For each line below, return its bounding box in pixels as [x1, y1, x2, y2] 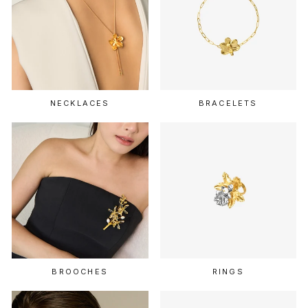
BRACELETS [198, 98, 258, 108]
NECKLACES [49, 98, 110, 108]
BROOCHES [52, 267, 109, 276]
